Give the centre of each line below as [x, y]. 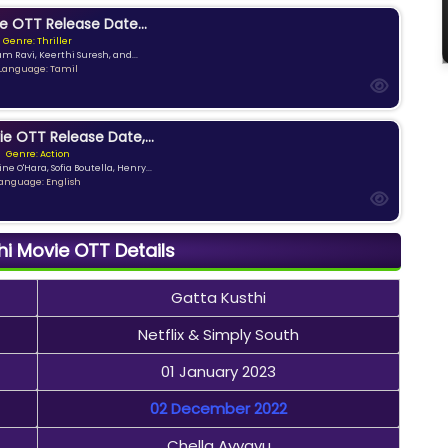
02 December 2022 [219, 408]
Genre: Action [37, 154]
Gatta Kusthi [219, 297]
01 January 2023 [219, 371]
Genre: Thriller [38, 41]
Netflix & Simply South [219, 334]
